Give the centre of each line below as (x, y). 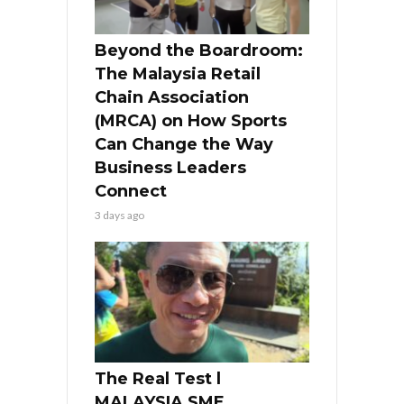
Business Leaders (170, 167)
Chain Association (172, 97)
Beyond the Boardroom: (199, 50)
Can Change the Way (184, 144)
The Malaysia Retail (178, 73)
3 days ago (119, 215)
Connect (131, 191)
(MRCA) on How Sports (191, 120)
